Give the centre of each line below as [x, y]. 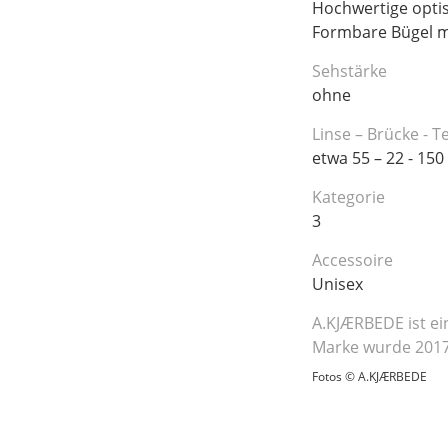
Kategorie [348, 196]
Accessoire [352, 259]
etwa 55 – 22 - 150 [378, 157]
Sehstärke [349, 70]
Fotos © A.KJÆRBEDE [369, 376]
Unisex [337, 283]
